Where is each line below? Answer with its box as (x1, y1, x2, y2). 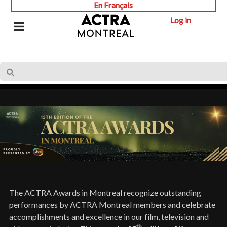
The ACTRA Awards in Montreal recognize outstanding (9, 187, 201, 198)
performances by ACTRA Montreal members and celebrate (9, 200, 215, 210)
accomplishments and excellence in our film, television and (9, 212, 209, 222)
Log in (170, 15, 192, 25)
